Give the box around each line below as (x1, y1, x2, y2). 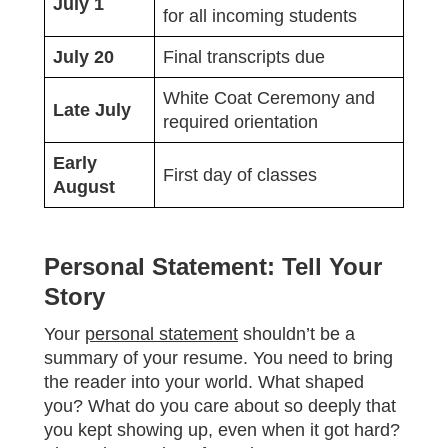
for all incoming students (163, 5, 357, 26)
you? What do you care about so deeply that (44, 395, 396, 416)
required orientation (163, 111, 318, 132)
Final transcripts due (163, 46, 325, 67)
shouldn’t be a (238, 323, 355, 344)
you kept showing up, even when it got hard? (44, 419, 400, 440)
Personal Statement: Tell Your (44, 252, 382, 280)
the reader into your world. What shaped (44, 371, 364, 392)
